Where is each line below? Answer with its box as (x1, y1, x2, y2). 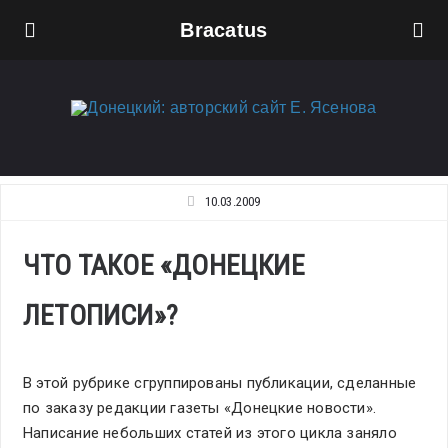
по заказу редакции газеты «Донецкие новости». (23, 399, 377, 417)
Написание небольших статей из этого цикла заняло (23, 424, 397, 442)
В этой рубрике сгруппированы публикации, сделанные (23, 374, 417, 392)
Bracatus (180, 19, 268, 41)
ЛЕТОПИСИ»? (23, 299, 178, 332)
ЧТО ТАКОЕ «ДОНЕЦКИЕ (23, 249, 305, 282)
